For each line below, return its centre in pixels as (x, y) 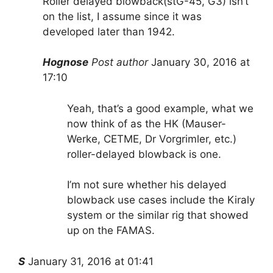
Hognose (66, 62)
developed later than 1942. (109, 31)
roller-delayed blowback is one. (144, 154)
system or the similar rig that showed (158, 215)
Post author (121, 62)
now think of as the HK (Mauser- (147, 123)
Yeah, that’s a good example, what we (160, 108)
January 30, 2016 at (200, 62)
